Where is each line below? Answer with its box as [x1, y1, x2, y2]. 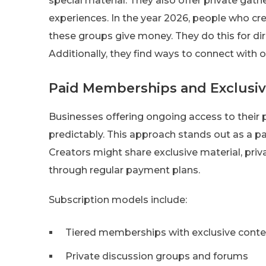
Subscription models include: [49, 194, 187, 205]
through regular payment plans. [49, 164, 200, 176]
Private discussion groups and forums [65, 250, 248, 262]
